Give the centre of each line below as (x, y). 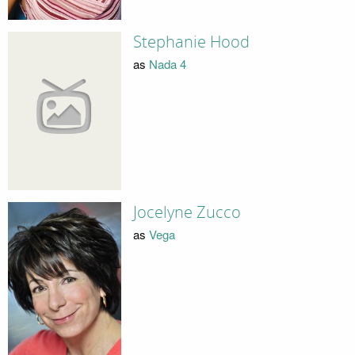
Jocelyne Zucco (187, 212)
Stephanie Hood (191, 42)
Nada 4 (167, 64)
